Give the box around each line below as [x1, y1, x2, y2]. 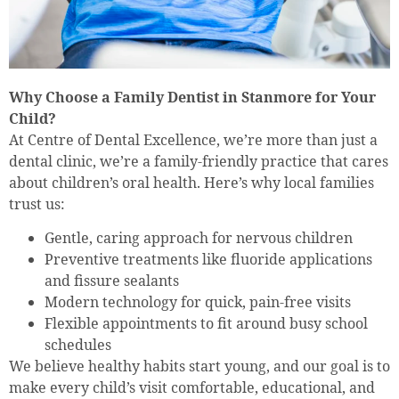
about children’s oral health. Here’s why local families [9, 172, 374, 192]
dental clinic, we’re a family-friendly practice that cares [9, 151, 388, 171]
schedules [45, 335, 111, 355]
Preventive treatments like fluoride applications [45, 249, 372, 270]
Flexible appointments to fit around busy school [45, 313, 368, 334]
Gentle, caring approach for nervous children [45, 228, 353, 248]
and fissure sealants [45, 271, 179, 291]
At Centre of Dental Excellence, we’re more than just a [9, 129, 378, 150]
